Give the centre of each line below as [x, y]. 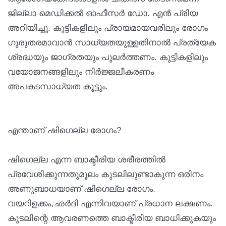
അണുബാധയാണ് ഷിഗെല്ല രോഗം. [81, 189]
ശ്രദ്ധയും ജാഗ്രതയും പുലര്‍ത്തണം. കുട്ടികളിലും [108, 57]
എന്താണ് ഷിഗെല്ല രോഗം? [64, 130]
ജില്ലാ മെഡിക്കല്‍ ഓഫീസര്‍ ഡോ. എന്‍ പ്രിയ [103, 13]
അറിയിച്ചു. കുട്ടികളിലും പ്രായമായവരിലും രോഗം [108, 28]
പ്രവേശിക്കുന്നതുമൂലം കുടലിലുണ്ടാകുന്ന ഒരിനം [105, 174]
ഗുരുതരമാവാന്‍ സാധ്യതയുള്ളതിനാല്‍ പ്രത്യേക [112, 42]
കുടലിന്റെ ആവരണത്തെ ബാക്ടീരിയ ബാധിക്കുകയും [112, 218]
